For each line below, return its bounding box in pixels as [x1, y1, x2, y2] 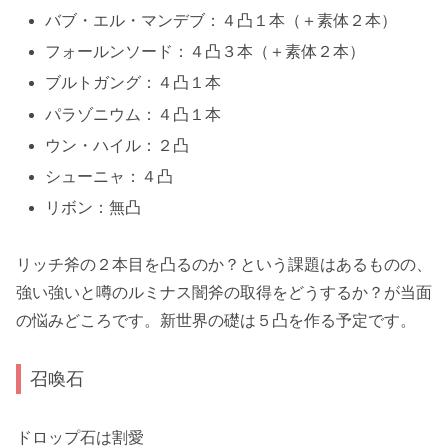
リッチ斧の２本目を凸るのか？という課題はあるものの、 [16, 255, 432, 273]
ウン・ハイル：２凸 [45, 136, 190, 154]
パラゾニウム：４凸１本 [45, 105, 222, 123]
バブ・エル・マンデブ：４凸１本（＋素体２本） [45, 11, 398, 29]
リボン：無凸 [45, 199, 142, 217]
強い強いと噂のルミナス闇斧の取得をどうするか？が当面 [16, 283, 432, 301]
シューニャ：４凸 [45, 167, 174, 185]
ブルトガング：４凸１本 [45, 74, 222, 92]
